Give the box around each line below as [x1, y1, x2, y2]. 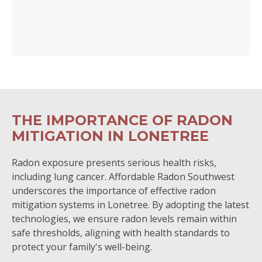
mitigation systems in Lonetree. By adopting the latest [12, 198, 249, 211]
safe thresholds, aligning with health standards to [12, 226, 230, 239]
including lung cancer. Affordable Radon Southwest [12, 170, 235, 183]
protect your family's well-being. [12, 240, 152, 253]
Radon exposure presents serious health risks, [12, 156, 216, 169]
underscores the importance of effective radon [12, 184, 216, 197]
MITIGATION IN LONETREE [12, 127, 209, 144]
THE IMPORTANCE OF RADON [12, 112, 233, 129]
